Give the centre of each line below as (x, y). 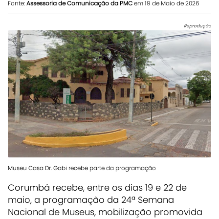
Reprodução (197, 26)
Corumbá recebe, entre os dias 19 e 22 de (97, 187)
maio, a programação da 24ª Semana (91, 199)
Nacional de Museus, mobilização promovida (105, 212)
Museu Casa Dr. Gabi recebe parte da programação (82, 168)
